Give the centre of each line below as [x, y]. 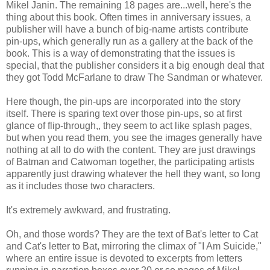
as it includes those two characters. [80, 186]
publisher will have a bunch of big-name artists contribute [127, 29]
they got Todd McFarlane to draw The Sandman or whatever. [134, 77]
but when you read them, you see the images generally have [134, 137]
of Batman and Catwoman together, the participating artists [130, 162]
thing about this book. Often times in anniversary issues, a [128, 17]
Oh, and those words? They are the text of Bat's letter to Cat [132, 234]
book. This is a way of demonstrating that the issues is [121, 53]
